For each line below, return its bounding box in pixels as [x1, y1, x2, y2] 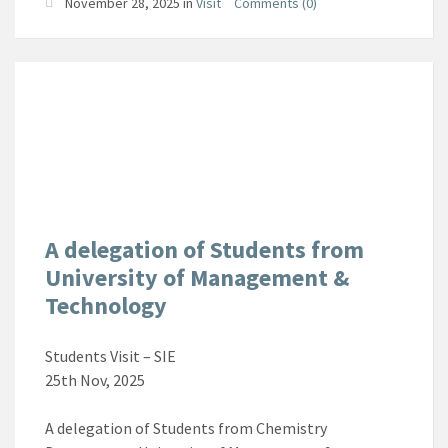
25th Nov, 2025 [45, 369, 145, 390]
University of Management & [45, 261, 349, 293]
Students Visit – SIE [45, 345, 176, 366]
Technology [45, 289, 167, 321]
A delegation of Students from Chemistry [45, 417, 327, 438]
